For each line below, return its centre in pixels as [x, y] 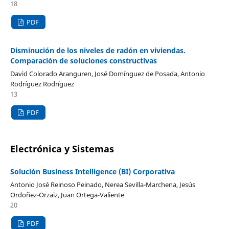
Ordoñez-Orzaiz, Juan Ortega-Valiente [67, 195]
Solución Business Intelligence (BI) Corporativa [92, 172]
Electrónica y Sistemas [62, 149]
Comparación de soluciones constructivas [83, 61]
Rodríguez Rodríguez [42, 84]
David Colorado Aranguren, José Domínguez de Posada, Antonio [107, 74]
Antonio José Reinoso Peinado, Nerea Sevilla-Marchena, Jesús [102, 185]
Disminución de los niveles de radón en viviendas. [98, 51]
